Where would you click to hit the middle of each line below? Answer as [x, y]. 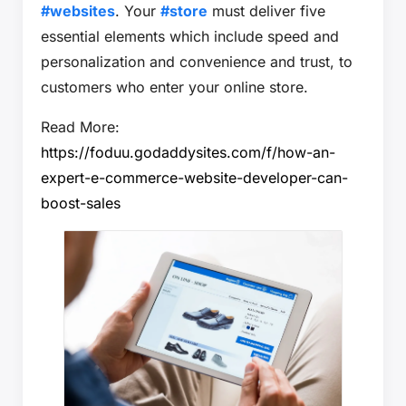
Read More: [80, 127]
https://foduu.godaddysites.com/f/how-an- [188, 153]
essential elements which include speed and [190, 37]
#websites [78, 11]
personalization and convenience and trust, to [197, 62]
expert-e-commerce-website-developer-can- [194, 178]
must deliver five [266, 11]
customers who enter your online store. [174, 87]
